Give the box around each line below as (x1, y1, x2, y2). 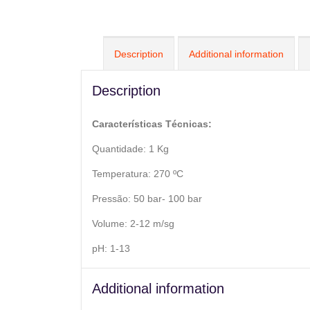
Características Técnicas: (92, 118, 215, 129)
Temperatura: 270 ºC (92, 167, 183, 179)
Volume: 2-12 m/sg (92, 217, 174, 229)
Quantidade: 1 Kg (92, 143, 169, 154)
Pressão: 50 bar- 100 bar (92, 192, 202, 204)
